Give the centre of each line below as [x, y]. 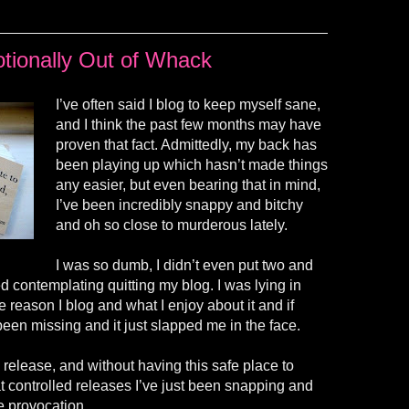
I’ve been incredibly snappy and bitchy [179, 204]
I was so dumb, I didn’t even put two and [184, 265]
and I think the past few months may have [189, 124]
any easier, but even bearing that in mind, [188, 184]
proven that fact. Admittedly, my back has [186, 144]
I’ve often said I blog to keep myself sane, [188, 104]
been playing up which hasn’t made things [192, 164]
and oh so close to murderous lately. [172, 225]
